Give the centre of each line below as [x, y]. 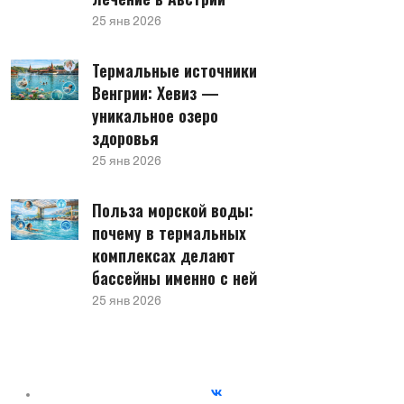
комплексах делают [164, 255]
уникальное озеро [155, 115]
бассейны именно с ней [174, 278]
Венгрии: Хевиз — [156, 93]
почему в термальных [169, 233]
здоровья [125, 138]
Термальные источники [174, 70]
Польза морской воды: [173, 210]
